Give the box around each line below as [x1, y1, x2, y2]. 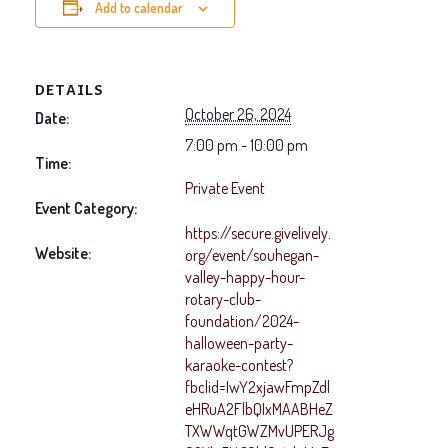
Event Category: [35, 197, 137, 218]
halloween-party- [185, 332, 293, 353]
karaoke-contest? [185, 354, 293, 375]
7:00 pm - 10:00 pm [185, 134, 308, 155]
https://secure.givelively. [185, 222, 331, 243]
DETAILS [35, 77, 104, 100]
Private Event [185, 177, 265, 198]
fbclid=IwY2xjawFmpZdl [185, 376, 330, 397]
